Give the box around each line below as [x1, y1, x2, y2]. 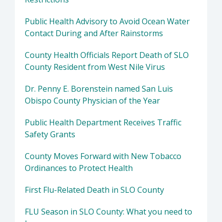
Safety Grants [25, 129, 75, 140]
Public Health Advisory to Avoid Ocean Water [25, 16, 190, 27]
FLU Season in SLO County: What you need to [25, 206, 192, 218]
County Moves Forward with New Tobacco [25, 151, 181, 162]
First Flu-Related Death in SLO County [25, 184, 164, 196]
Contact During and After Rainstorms [25, 28, 163, 39]
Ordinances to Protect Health [25, 163, 133, 174]
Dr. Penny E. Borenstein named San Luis [25, 83, 173, 95]
